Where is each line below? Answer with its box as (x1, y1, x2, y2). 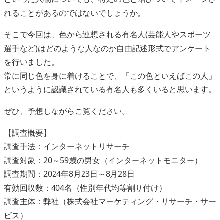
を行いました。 (4, 56, 59, 67)
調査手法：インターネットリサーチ (4, 141, 130, 152)
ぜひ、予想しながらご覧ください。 (4, 106, 130, 116)
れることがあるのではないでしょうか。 (4, 7, 145, 18)
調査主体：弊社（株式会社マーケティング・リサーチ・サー (4, 196, 216, 207)
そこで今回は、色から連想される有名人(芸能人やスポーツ (4, 29, 211, 40)
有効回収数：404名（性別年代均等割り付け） (4, 182, 166, 193)
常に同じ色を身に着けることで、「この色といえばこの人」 (4, 70, 216, 81)
